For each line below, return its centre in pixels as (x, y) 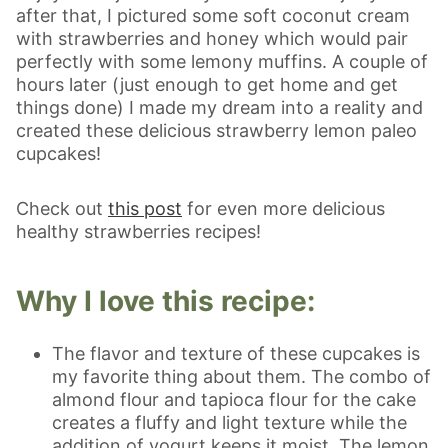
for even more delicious (283, 208)
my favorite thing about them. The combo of (241, 376)
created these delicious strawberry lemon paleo (216, 130)
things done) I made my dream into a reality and (219, 107)
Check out (62, 208)
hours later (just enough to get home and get (207, 84)
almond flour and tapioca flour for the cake (234, 399)
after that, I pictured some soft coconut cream (213, 15)
